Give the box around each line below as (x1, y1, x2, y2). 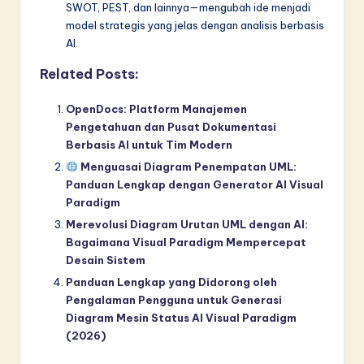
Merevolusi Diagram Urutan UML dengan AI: (66, 218, 308, 232)
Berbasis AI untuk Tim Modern (66, 138, 232, 152)
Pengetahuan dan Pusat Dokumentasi (66, 120, 276, 134)
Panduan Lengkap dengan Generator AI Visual (66, 178, 323, 192)
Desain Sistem (66, 253, 145, 267)
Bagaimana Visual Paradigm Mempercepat (66, 236, 306, 249)
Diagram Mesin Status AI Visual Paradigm (66, 311, 297, 325)
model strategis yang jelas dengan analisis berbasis (66, 19, 324, 32)
